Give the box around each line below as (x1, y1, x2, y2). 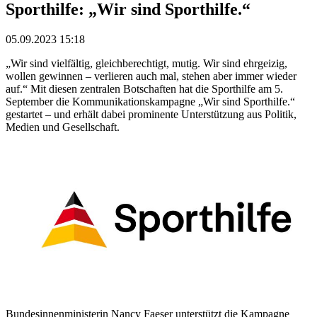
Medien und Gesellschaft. (6, 120, 120, 133)
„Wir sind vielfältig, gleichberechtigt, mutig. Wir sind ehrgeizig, (6, 57, 287, 69)
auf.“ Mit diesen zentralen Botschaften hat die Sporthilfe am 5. (6, 82, 283, 95)
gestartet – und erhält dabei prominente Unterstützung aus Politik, (6, 108, 296, 120)
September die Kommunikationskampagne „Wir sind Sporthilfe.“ (6, 95, 295, 108)
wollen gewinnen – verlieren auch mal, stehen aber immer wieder (6, 69, 296, 82)
